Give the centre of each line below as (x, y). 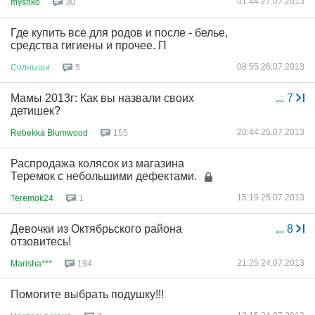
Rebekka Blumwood (49, 133)
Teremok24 (32, 198)
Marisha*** (31, 263)
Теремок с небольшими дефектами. (104, 176)
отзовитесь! (41, 242)
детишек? (36, 111)
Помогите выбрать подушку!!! (87, 294)
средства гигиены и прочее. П (89, 45)
